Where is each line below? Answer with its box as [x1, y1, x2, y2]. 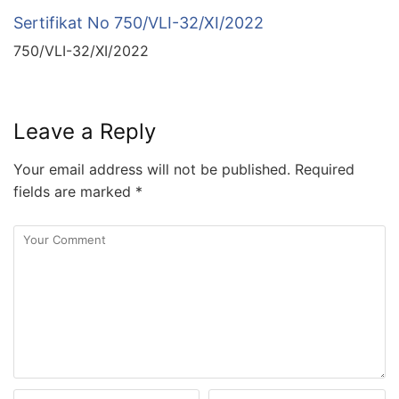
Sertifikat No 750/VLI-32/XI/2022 [13, 12, 264, 32]
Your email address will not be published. [13, 159, 290, 178]
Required [290, 159, 354, 178]
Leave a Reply [13, 118, 156, 144]
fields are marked [13, 182, 135, 200]
